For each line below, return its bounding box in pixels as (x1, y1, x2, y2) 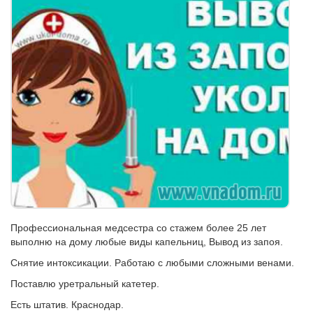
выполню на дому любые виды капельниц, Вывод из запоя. (10, 236, 283, 247)
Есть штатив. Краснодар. (10, 299, 124, 310)
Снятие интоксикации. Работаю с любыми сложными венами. (10, 257, 294, 268)
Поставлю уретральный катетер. (10, 278, 159, 289)
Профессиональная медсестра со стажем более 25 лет (10, 222, 266, 233)
